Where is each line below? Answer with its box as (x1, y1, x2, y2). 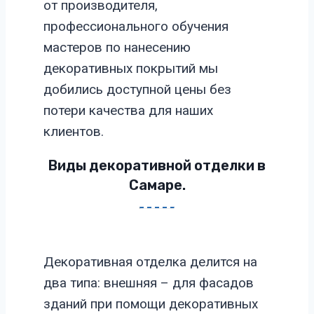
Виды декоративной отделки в (48, 157, 266, 175)
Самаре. (128, 177, 186, 194)
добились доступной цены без (43, 81, 231, 98)
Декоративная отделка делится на (43, 254, 257, 271)
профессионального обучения (43, 18, 228, 35)
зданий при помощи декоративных (43, 296, 258, 313)
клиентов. (43, 123, 104, 140)
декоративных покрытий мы (43, 60, 218, 77)
